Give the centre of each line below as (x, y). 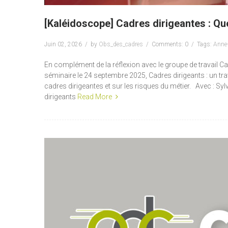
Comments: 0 (170, 44)
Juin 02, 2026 (63, 44)
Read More (95, 97)
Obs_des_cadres (121, 44)
